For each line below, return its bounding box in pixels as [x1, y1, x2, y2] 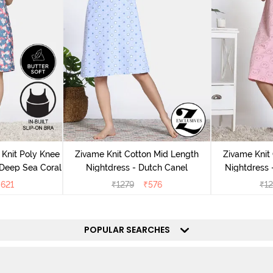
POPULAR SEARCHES [84, 224, 177, 236]
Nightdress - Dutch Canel [86, 163, 188, 173]
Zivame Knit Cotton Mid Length [75, 149, 199, 160]
